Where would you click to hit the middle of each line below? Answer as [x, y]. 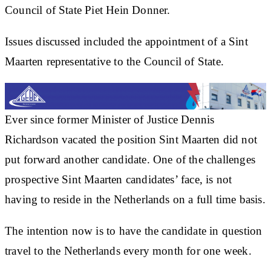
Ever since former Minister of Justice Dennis [110, 119]
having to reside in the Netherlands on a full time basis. [135, 199]
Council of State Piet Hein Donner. [88, 10]
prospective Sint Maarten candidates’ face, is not [119, 179]
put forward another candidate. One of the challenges [130, 159]
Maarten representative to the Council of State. [114, 61]
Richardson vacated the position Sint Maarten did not [131, 139]
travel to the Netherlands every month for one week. [128, 250]
